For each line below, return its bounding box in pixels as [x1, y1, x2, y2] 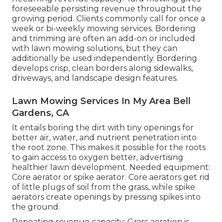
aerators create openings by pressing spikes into [12, 192, 201, 202]
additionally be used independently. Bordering [12, 53, 197, 63]
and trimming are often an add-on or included [12, 33, 195, 43]
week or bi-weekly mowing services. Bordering [12, 23, 196, 33]
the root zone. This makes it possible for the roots [12, 142, 206, 152]
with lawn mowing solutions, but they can [12, 43, 177, 53]
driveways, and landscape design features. [12, 73, 178, 83]
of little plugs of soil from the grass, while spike [12, 182, 195, 192]
